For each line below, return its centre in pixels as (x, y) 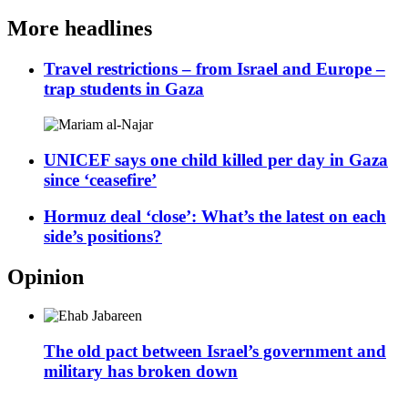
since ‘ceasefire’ (100, 179)
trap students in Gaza (124, 89)
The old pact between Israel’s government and (215, 351)
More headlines (80, 29)
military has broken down (141, 371)
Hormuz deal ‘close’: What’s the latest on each (215, 217)
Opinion (46, 277)
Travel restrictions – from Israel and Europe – (214, 69)
